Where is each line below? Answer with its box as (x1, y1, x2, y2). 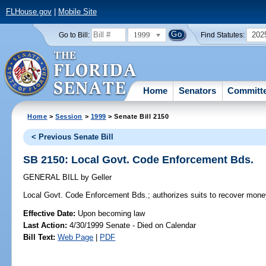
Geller (89, 173, 112, 182)
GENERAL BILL (23, 173, 81, 182)
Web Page (58, 232, 94, 242)
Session (55, 112, 83, 120)
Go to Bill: (58, 31, 90, 39)
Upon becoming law (78, 208, 145, 218)
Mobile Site (58, 7, 97, 17)
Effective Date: (23, 208, 78, 218)
